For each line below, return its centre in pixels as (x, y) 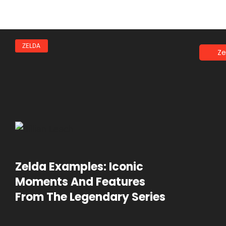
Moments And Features (80, 182)
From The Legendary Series (90, 197)
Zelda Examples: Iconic (79, 166)
